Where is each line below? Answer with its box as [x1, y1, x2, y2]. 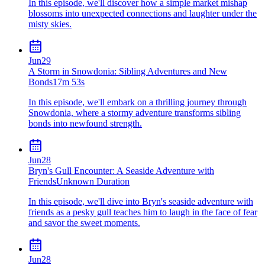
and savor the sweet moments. [28, 217, 140, 228]
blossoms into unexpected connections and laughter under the [28, 8, 257, 18]
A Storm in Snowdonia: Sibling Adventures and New [28, 66, 227, 76]
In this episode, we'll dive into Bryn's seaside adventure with [28, 196, 253, 206]
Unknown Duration [56, 176, 130, 186]
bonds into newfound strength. [28, 118, 142, 128]
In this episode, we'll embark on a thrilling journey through [28, 96, 247, 107]
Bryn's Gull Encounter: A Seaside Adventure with [28, 165, 214, 176]
